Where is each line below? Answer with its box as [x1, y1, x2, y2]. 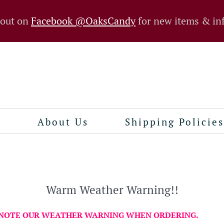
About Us [37, 115, 88, 128]
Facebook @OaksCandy [31, 14, 135, 27]
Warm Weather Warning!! [45, 182, 178, 197]
